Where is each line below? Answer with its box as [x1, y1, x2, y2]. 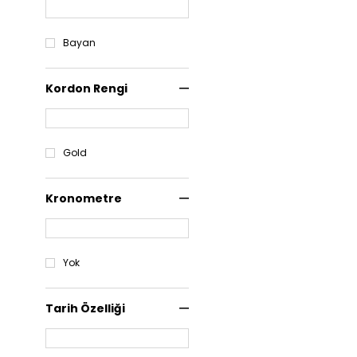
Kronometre [45, 190, 122, 206]
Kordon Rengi [45, 80, 127, 96]
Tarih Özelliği [45, 300, 125, 316]
